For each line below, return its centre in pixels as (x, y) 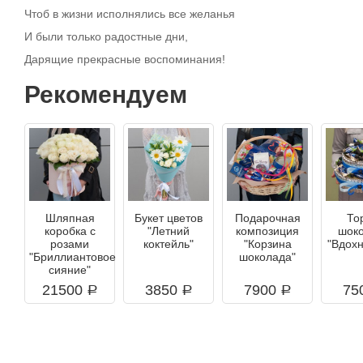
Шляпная (70, 218)
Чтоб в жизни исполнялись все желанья (130, 13)
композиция (267, 231)
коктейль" (169, 243)
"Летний (169, 231)
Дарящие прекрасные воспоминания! (125, 59)
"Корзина (267, 243)
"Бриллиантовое (73, 256)
